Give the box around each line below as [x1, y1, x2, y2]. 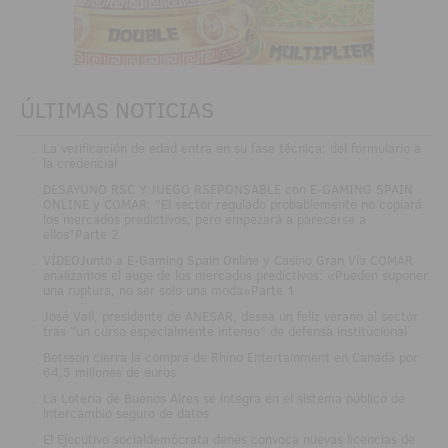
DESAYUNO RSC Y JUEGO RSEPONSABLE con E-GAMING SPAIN [42, 179, 413, 198]
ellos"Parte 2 [42, 224, 119, 243]
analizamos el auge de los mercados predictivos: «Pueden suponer [42, 265, 428, 284]
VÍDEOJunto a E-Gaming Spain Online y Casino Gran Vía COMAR [42, 250, 413, 269]
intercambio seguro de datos [42, 403, 209, 422]
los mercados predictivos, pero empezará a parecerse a [42, 209, 366, 228]
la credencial [42, 153, 117, 172]
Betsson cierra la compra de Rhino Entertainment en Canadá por [42, 347, 418, 366]
